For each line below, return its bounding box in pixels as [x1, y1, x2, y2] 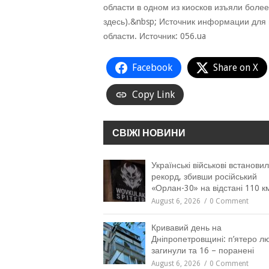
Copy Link [132, 89, 175, 100]
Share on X [213, 62, 258, 73]
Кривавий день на [151, 223, 222, 232]
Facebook [132, 62, 172, 73]
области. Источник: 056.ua [103, 31, 206, 41]
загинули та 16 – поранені [151, 246, 254, 255]
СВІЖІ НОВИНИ [112, 127, 186, 139]
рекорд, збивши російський [151, 172, 257, 181]
